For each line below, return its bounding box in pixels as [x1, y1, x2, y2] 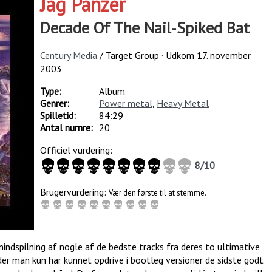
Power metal [98, 97, 152, 109]
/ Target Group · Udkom [99, 49, 197, 61]
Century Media [39, 49, 97, 61]
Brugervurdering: [39, 185, 109, 198]
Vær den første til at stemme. [108, 187, 206, 198]
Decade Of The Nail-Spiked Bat [39, 17, 250, 38]
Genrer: [39, 97, 69, 109]
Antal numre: [39, 121, 93, 134]
